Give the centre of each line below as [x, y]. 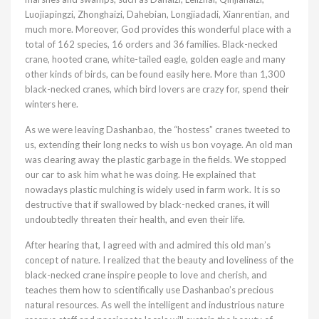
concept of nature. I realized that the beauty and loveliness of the [159, 260]
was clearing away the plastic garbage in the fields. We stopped [156, 159]
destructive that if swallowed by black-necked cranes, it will [147, 204]
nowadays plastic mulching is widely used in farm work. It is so [153, 189]
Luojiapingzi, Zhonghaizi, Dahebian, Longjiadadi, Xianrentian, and [157, 14]
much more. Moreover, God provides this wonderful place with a [158, 29]
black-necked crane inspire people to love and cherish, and [146, 274]
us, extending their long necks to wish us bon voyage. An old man [159, 144]
